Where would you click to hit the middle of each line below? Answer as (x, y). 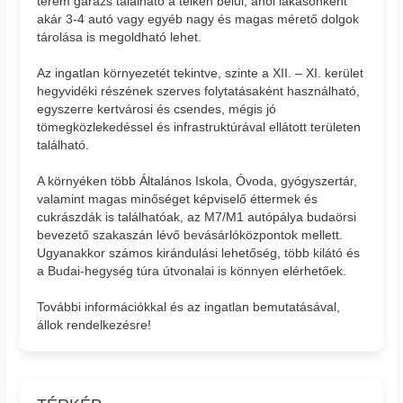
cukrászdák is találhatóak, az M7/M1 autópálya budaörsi (197, 216)
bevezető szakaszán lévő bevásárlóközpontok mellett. (190, 234)
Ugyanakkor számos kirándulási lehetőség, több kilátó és (199, 252)
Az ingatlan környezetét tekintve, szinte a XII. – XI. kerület (201, 72)
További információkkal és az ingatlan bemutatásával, (189, 306)
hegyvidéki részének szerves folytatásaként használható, (199, 90)
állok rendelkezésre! (94, 324)
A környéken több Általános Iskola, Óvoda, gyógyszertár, (197, 180)
